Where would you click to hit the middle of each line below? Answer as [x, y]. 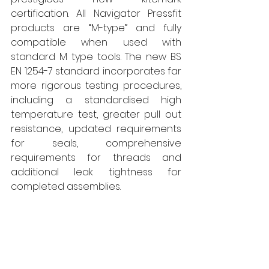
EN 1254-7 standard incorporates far [96, 71]
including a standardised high [96, 100]
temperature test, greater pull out [96, 114]
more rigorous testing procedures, [96, 85]
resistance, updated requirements [96, 128]
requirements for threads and [96, 157]
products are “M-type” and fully [96, 28]
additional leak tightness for [96, 172]
